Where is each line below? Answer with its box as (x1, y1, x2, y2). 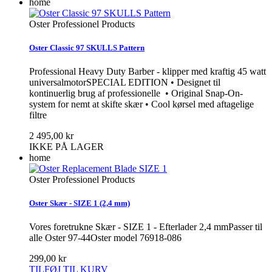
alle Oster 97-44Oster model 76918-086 (29, 233, 182, 243)
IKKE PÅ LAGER (29, 141, 104, 152)
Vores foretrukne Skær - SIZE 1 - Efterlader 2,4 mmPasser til (29, 222, 262, 233)
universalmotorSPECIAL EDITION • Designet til (29, 76, 220, 87)
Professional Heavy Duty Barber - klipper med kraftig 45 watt (29, 66, 266, 76)
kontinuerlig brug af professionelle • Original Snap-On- (29, 87, 243, 98)
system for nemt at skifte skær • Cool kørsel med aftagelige (29, 98, 254, 109)
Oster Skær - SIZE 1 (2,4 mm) (29, 199, 130, 208)
